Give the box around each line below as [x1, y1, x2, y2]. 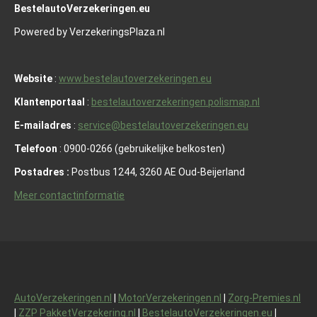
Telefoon [14, 142, 57, 154]
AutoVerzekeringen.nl [14, 292, 112, 304]
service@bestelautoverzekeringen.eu [78, 119, 248, 131]
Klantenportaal [14, 96, 85, 108]
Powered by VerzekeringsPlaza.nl [14, 25, 165, 38]
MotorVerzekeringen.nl [118, 292, 221, 304]
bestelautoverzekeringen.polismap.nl [91, 96, 260, 108]
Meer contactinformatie [14, 189, 125, 201]
